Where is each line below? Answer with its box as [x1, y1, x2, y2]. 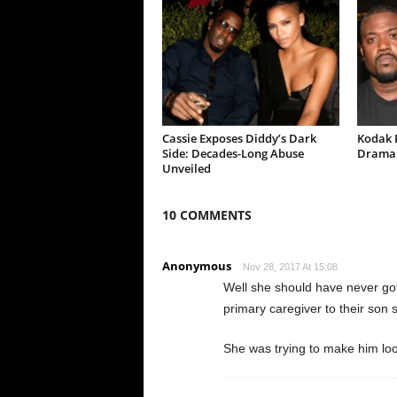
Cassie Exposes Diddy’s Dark [161, 130, 316, 146]
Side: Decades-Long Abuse [161, 145, 304, 161]
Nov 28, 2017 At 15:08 [242, 261, 338, 272]
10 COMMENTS [161, 206, 252, 223]
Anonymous [161, 258, 231, 274]
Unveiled [161, 160, 211, 176]
